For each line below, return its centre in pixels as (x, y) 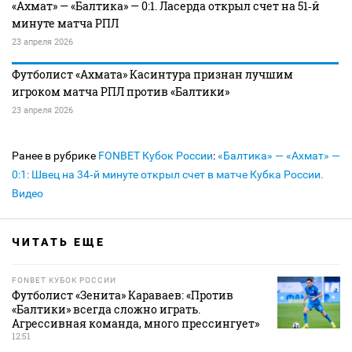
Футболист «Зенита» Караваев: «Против (123, 295)
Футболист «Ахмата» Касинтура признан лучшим (152, 75)
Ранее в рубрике (55, 156)
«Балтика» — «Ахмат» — (279, 156)
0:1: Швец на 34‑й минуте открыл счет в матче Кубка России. (168, 175)
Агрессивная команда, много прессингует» (136, 324)
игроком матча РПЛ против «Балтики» (121, 92)
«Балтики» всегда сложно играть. (106, 310)
